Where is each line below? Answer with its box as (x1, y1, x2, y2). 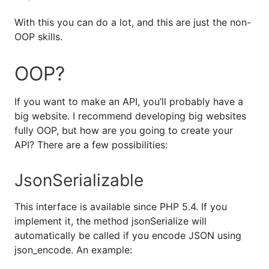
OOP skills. (14, 30, 62, 43)
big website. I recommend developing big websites (14, 109, 246, 122)
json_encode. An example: (14, 243, 132, 256)
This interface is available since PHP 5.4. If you (14, 200, 227, 213)
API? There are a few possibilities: (14, 138, 168, 151)
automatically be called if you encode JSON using (14, 229, 241, 241)
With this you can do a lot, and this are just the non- (14, 16, 251, 28)
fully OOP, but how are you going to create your (14, 124, 233, 136)
